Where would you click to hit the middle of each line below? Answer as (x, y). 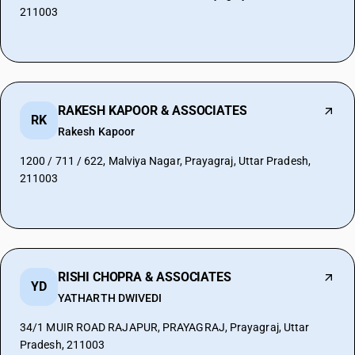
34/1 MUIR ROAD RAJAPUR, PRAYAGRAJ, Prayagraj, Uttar (165, 327)
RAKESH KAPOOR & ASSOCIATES (153, 111)
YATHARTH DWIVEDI (110, 298)
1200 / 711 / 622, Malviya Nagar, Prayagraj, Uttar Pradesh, (165, 161)
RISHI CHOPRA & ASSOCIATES (145, 277)
